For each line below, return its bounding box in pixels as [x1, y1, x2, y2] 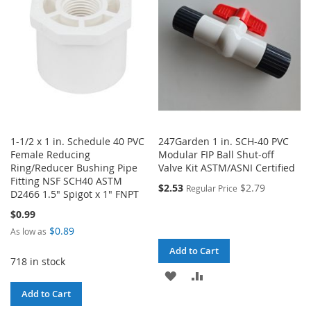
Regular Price [186, 182, 238, 194]
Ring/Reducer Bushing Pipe [10, 160, 137, 174]
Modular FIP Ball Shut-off [158, 147, 275, 161]
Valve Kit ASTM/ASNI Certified [158, 160, 296, 174]
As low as [10, 225, 47, 237]
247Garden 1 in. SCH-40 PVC [158, 134, 289, 148]
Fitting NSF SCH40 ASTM [10, 174, 122, 187]
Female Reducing [10, 147, 90, 161]
